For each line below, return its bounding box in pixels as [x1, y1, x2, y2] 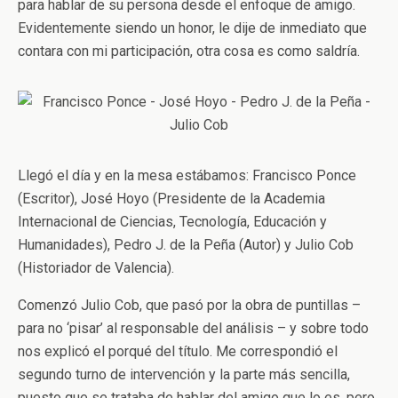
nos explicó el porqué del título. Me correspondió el [18, 342, 338, 360]
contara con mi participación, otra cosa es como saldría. [18, 42, 360, 60]
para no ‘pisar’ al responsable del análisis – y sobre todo [18, 319, 369, 337]
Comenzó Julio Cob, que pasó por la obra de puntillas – [18, 296, 361, 314]
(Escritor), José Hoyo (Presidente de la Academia [18, 189, 325, 207]
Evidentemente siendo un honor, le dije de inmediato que [18, 19, 367, 36]
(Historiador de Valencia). [18, 259, 174, 276]
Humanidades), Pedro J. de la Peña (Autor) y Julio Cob [18, 235, 354, 253]
